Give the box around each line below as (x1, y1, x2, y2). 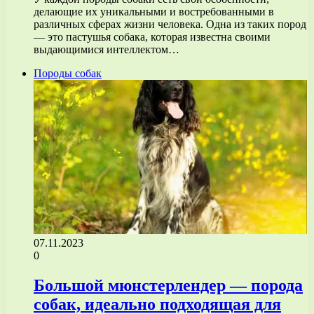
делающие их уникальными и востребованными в (34, 5, 274, 18)
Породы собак (34, 67, 102, 79)
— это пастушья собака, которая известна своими (34, 30, 271, 43)
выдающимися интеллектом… (34, 43, 179, 55)
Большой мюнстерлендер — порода (34, 275, 303, 294)
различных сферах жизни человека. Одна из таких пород (34, 18, 306, 30)
